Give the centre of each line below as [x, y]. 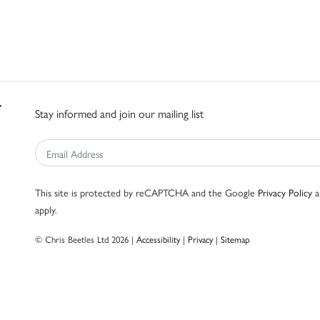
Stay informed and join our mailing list [119, 114]
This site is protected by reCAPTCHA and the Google [146, 192]
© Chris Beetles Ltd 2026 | [86, 239]
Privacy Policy [285, 192]
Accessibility [158, 239]
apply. [46, 210]
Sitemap [235, 239]
